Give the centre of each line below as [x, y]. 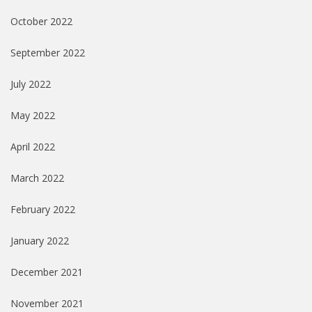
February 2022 [43, 210]
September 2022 [48, 53]
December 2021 [47, 272]
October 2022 [41, 22]
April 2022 [33, 147]
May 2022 [33, 116]
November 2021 [47, 304]
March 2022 [37, 178]
